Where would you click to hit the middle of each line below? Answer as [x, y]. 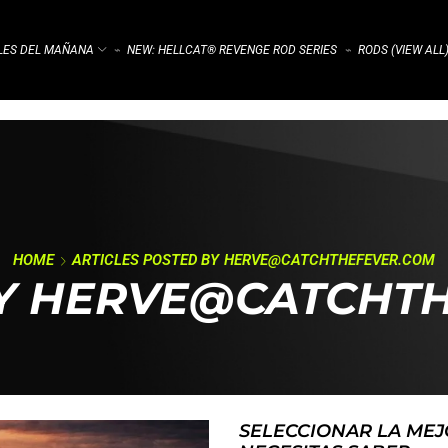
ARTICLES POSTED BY [147, 260]
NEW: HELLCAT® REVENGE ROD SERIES [232, 49]
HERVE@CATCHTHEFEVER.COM [329, 260]
